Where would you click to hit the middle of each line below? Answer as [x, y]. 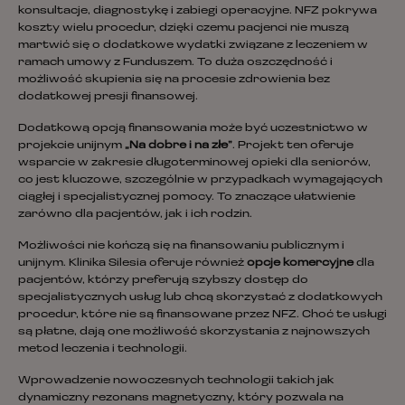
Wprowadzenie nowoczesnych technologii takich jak [176, 381]
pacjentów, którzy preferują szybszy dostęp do [163, 280]
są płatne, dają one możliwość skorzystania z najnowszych [194, 331]
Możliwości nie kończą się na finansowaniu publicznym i [181, 245]
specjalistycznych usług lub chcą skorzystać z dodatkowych [200, 297]
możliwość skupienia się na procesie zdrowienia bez [174, 79]
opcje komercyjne [300, 263]
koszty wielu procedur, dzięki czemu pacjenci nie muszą [184, 28]
